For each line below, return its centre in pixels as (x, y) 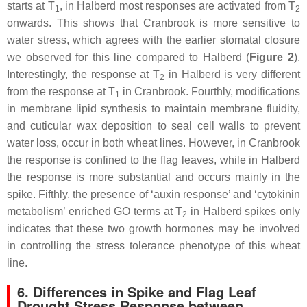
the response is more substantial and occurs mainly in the (153, 177)
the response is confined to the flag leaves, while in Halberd (153, 160)
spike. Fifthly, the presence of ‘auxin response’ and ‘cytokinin (153, 194)
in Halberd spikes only (244, 211)
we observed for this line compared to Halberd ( (128, 57)
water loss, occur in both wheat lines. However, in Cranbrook (153, 143)
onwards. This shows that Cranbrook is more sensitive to (153, 23)
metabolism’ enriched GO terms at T (95, 211)
